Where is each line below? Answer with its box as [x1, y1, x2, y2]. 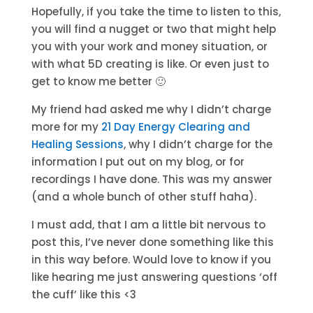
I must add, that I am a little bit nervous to [31, 217, 265, 232]
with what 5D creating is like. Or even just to [31, 57, 269, 71]
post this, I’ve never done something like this [31, 235, 274, 249]
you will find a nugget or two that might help [31, 22, 276, 36]
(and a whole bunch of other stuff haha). [31, 189, 256, 204]
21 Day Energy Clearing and [101, 119, 250, 134]
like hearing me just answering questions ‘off [31, 270, 277, 284]
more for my [31, 119, 101, 134]
